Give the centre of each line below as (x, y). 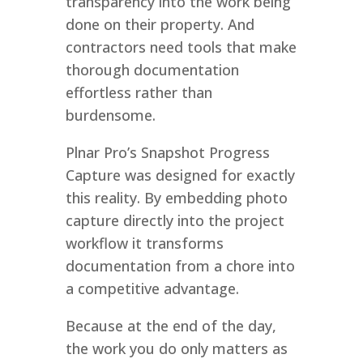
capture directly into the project (175, 220)
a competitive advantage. (152, 288)
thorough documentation (152, 69)
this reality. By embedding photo (176, 197)
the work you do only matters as (176, 348)
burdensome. (110, 115)
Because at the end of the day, (171, 325)
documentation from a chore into (180, 265)
